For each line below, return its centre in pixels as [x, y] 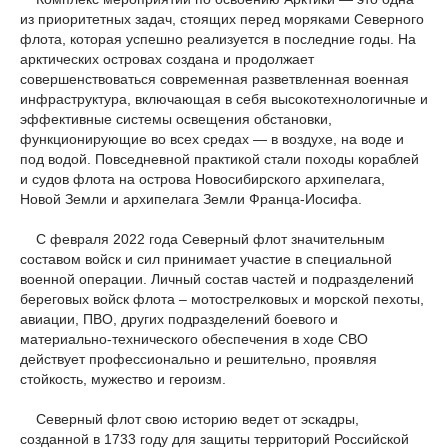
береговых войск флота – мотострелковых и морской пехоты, [222, 299]
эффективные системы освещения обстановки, [176, 119]
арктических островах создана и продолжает [167, 59]
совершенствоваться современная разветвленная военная [214, 79]
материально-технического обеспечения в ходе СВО [194, 339]
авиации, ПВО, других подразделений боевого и [179, 319]
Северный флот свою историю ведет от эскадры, [189, 419]
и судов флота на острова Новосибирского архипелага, [202, 179]
